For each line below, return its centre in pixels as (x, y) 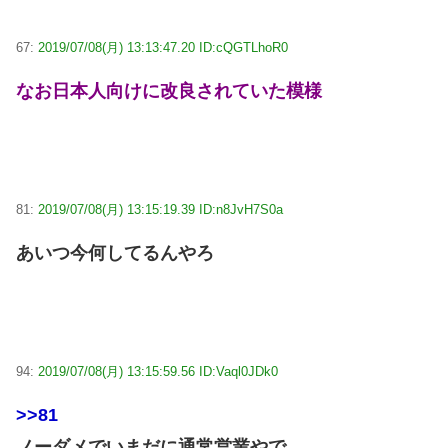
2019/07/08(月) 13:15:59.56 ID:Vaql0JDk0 (158, 371)
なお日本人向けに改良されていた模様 (169, 91)
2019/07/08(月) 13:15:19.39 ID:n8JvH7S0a (160, 210)
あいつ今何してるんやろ (115, 253)
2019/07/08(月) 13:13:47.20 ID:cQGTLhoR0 (163, 48)
